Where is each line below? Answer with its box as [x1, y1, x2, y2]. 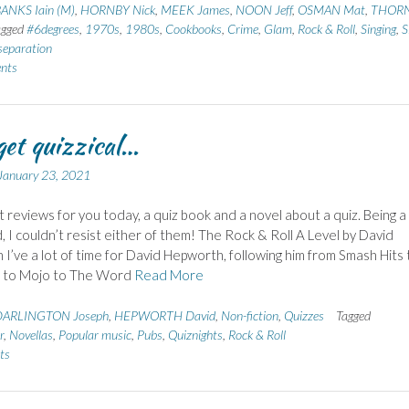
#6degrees [26, 20, 79, 37]
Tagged [335, 307, 371, 323]
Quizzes [283, 307, 324, 323]
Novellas [8, 326, 53, 342]
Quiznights [167, 326, 223, 342]
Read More [133, 267, 204, 284]
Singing [360, 20, 396, 37]
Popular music [58, 326, 131, 342]
